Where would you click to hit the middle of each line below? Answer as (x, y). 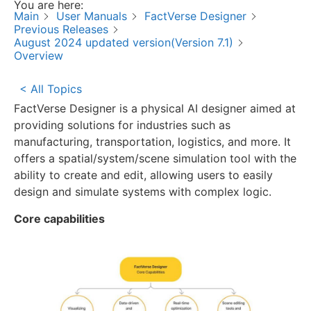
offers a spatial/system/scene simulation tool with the (155, 159)
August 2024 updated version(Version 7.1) (124, 43)
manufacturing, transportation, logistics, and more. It (152, 142)
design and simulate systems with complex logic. (143, 192)
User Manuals (92, 16)
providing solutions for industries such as (122, 125)
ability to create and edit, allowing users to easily (143, 175)
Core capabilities (59, 218)
